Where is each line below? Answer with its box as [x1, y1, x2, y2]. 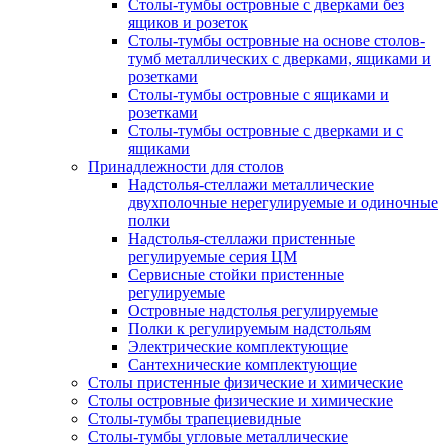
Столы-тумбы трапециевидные [88, 410, 301, 427]
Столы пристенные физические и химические [88, 374, 403, 391]
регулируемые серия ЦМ [128, 248, 297, 265]
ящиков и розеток [128, 14, 248, 31]
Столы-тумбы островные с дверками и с [128, 122, 403, 139]
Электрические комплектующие [128, 338, 348, 355]
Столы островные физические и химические [88, 392, 393, 409]
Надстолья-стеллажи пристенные [128, 230, 355, 247]
